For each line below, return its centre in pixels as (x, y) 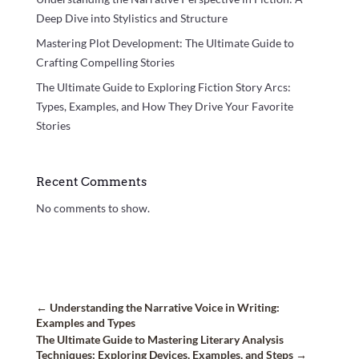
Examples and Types (85, 322)
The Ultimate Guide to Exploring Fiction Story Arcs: (163, 87)
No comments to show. (93, 208)
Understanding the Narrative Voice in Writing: (164, 307)
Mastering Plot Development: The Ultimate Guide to (165, 43)
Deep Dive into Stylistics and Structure (131, 18)
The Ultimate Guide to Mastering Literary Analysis (159, 339)
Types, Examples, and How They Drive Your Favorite (164, 107)
